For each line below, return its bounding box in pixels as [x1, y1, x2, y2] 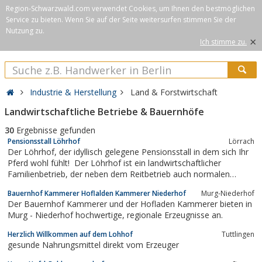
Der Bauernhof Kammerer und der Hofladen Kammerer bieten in [8, 198, 252, 209]
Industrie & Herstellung [30, 87, 117, 98]
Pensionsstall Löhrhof [8, 136, 80, 146]
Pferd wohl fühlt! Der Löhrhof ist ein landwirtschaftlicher [8, 157, 221, 168]
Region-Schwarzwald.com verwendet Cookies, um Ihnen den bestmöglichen [6, 4, 255, 13]
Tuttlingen [222, 229, 254, 239]
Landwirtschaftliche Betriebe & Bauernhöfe [5, 105, 204, 118]
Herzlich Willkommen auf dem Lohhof [8, 229, 133, 239]
